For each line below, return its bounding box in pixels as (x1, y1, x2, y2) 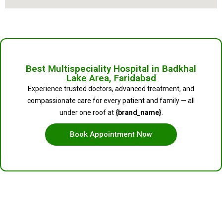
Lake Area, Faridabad (66, 72, 156, 84)
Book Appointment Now (70, 130, 152, 139)
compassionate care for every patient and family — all (27, 97, 195, 105)
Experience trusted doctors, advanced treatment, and (28, 85, 194, 93)
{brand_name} (115, 109, 162, 117)
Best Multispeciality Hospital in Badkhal (26, 63, 196, 75)
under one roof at (59, 109, 115, 117)
